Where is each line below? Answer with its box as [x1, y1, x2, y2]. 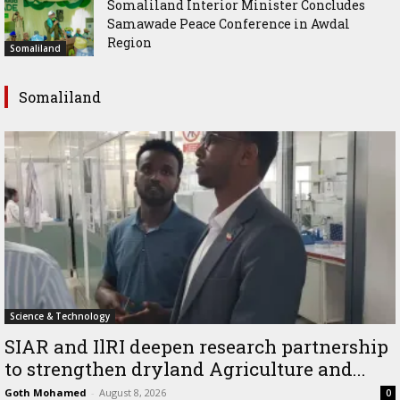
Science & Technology [10, 309, 110, 322]
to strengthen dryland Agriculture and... [4, 355, 366, 381]
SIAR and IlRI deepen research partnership [4, 333, 388, 359]
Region [107, 33, 152, 51]
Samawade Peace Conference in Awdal [107, 14, 350, 32]
